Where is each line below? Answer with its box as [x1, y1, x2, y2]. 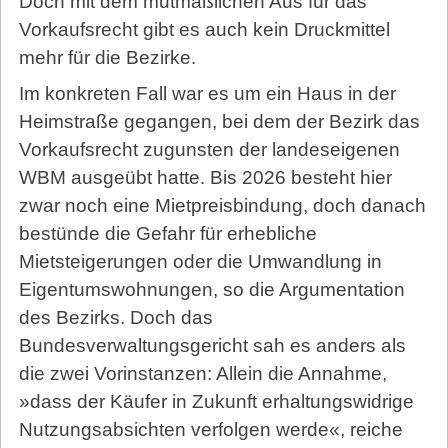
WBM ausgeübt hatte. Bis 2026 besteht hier [18, 167, 392, 189]
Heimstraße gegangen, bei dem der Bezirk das [18, 111, 420, 133]
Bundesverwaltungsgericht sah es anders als [18, 335, 406, 357]
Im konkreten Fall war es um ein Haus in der [18, 83, 396, 105]
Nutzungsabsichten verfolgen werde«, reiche [18, 419, 403, 441]
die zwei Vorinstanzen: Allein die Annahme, [18, 363, 387, 385]
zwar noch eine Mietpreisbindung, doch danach [18, 195, 426, 217]
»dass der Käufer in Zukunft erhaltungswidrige [18, 391, 414, 413]
